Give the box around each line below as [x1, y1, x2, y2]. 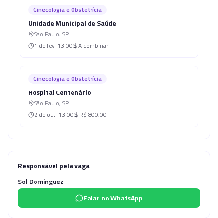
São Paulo [34, 98, 59, 108]
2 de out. [34, 110, 57, 119]
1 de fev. [34, 41, 56, 50]
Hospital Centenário [28, 87, 91, 97]
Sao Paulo [34, 29, 59, 38]
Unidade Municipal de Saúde [28, 18, 116, 28]
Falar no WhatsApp [83, 193, 143, 203]
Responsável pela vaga [18, 161, 90, 171]
